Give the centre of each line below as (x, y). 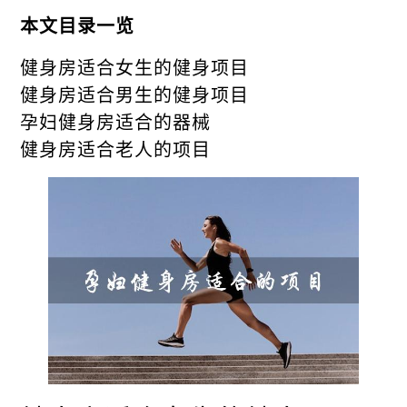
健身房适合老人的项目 (116, 149)
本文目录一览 (78, 25)
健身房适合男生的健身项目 (135, 94)
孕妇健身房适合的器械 (116, 121)
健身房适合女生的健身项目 (135, 67)
